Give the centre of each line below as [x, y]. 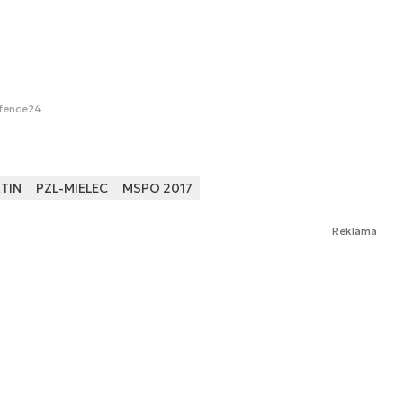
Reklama [355, 231]
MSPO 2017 [157, 188]
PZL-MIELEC [72, 188]
